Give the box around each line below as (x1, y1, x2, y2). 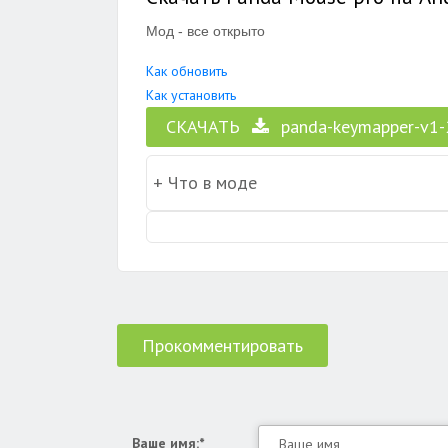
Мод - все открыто (146, 23, 265, 39)
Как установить (146, 86, 236, 104)
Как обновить (146, 62, 227, 80)
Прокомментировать (142, 334, 303, 357)
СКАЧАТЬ (166, 115, 240, 138)
